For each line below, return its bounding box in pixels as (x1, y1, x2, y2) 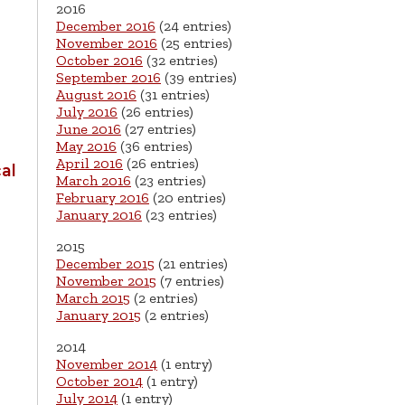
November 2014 (56, 355, 157, 373)
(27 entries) (121, 120, 196, 138)
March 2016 (56, 172, 131, 190)
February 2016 (56, 189, 149, 207)
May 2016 (56, 137, 117, 155)
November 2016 (56, 34, 157, 52)
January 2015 (56, 306, 141, 325)
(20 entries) (149, 189, 226, 207)
